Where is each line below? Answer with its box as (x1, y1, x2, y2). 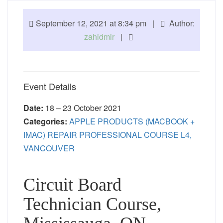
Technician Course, (23, 194, 161, 214)
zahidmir (84, 31, 114, 42)
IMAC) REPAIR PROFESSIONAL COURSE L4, (23, 129, 192, 140)
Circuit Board (23, 175, 121, 195)
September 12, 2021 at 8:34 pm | (33, 17, 160, 29)
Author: (165, 17, 195, 29)
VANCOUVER (23, 142, 75, 154)
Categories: (23, 115, 67, 127)
